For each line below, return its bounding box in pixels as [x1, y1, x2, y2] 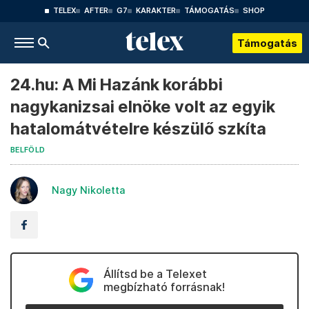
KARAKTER [135, 6, 176, 15]
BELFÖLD [10, 146, 46, 154]
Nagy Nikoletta [52, 184, 126, 196]
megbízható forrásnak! [103, 280, 225, 294]
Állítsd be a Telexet [103, 267, 207, 281]
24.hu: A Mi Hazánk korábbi [10, 74, 223, 94]
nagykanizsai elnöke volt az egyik [10, 97, 275, 117]
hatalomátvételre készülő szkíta [10, 119, 266, 139]
